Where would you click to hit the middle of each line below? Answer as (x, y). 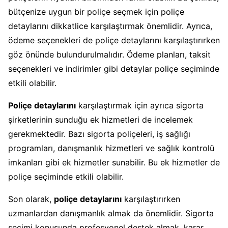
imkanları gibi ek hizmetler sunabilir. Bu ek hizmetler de (114, 162)
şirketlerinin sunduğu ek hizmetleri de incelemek (101, 119)
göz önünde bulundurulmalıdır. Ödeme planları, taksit (109, 54)
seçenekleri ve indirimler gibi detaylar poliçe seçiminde (114, 68)
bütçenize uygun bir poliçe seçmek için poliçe (96, 11)
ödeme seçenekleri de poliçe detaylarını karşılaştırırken (114, 40)
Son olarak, (31, 199)
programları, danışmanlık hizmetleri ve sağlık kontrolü (111, 148)
